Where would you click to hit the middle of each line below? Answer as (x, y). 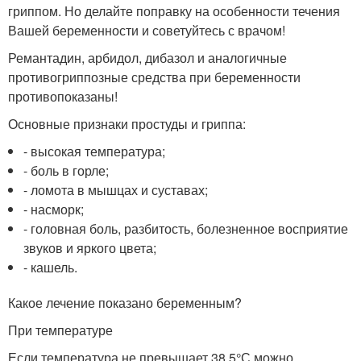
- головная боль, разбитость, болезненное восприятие (186, 229)
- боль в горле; (66, 171)
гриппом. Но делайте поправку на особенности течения (174, 11)
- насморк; (54, 210)
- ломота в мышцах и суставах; (116, 190)
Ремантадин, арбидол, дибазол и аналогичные (147, 58)
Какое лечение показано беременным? (125, 303)
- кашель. (51, 268)
